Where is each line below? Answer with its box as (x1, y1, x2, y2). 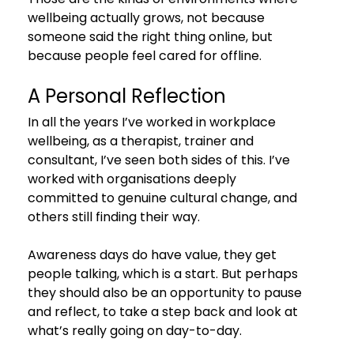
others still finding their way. (27, 207, 200, 226)
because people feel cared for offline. (27, 46, 262, 65)
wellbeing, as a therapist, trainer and (27, 131, 257, 150)
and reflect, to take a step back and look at (27, 302, 301, 321)
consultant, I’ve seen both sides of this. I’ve (27, 150, 293, 169)
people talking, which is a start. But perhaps (27, 264, 301, 283)
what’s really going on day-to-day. (27, 321, 242, 340)
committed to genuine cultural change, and (27, 188, 300, 207)
